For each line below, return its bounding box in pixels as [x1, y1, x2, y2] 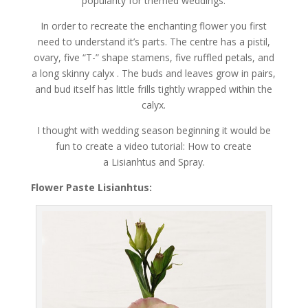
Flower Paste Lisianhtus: [30, 181, 152, 195]
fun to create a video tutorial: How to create [56, 140, 252, 153]
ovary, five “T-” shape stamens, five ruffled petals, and [33, 51, 274, 65]
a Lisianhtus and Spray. [102, 155, 205, 169]
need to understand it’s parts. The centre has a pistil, [37, 35, 270, 49]
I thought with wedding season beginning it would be [36, 124, 271, 137]
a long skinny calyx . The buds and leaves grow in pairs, [32, 67, 276, 80]
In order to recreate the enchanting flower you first [41, 19, 267, 33]
